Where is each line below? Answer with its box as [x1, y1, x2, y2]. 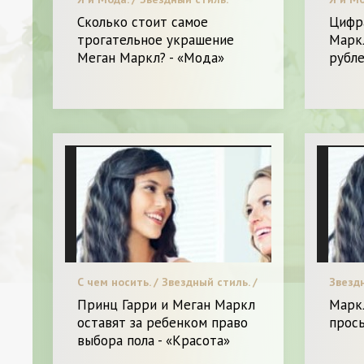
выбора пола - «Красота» [77, 331, 230, 350]
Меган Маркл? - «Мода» [77, 48, 224, 67]
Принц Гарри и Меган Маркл [77, 296, 255, 314]
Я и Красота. [77, 289, 145, 305]
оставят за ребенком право [77, 314, 248, 332]
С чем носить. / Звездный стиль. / [77, 275, 258, 290]
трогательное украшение [77, 30, 234, 49]
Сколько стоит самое [77, 12, 208, 31]
